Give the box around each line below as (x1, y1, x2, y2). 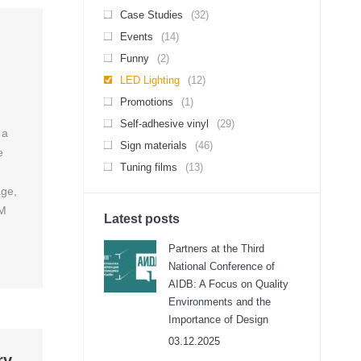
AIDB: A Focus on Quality (168, 278, 288, 290)
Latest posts (104, 212, 180, 226)
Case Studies (120, 9, 183, 21)
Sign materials (120, 139, 187, 151)
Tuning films (120, 161, 177, 173)
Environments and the (168, 296, 271, 308)
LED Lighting (120, 74, 180, 86)
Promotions (120, 96, 173, 108)
